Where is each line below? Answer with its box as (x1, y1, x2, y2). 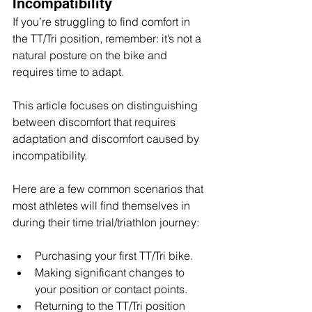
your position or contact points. (35, 282, 187, 297)
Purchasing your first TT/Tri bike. (35, 249, 193, 263)
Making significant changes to (35, 265, 187, 280)
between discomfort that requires (13, 115, 178, 130)
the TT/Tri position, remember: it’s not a (13, 31, 204, 46)
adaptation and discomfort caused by (13, 132, 202, 146)
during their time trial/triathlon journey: (13, 215, 199, 230)
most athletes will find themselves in (13, 198, 193, 213)
